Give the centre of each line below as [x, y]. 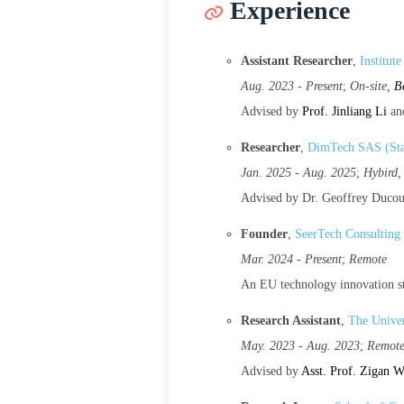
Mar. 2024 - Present [291, 259]
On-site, [372, 86]
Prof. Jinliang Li [344, 111]
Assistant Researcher [297, 61]
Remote [368, 259]
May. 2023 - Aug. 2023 [300, 346]
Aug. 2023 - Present [292, 86]
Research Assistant [291, 321]
